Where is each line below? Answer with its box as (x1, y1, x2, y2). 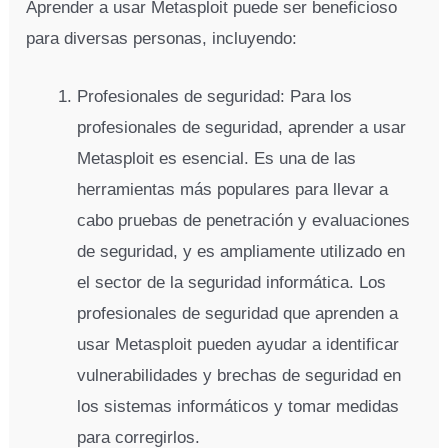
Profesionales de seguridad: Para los (77, 86, 353, 106)
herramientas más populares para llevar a (77, 179, 389, 199)
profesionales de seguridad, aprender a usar (77, 117, 407, 137)
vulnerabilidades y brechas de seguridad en (77, 365, 402, 385)
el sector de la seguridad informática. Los (77, 272, 387, 292)
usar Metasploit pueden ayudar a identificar (77, 334, 400, 354)
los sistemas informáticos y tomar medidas (77, 396, 400, 416)
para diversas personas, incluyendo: (26, 28, 298, 48)
